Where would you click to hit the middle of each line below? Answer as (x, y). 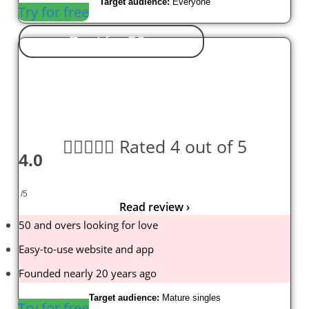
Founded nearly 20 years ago (88, 273)
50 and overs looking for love (88, 225)
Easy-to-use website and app (86, 249)
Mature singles (191, 298)
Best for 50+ (111, 42)
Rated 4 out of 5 (183, 147)
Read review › (154, 207)
